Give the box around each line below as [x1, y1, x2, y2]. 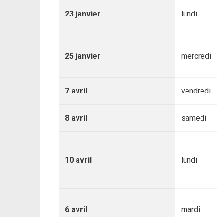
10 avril [65, 155, 92, 165]
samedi [181, 113, 206, 123]
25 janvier [65, 51, 101, 61]
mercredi [181, 51, 211, 61]
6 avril [65, 205, 87, 214]
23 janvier [65, 9, 101, 18]
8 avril [65, 113, 87, 123]
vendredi [181, 86, 211, 95]
